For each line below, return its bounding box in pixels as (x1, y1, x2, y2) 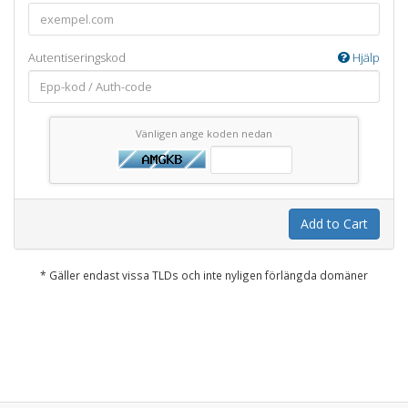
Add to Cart (301, 215, 368, 232)
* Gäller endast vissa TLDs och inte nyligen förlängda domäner (40, 268, 368, 282)
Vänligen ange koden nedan (136, 127, 272, 140)
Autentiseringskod (28, 49, 126, 66)
